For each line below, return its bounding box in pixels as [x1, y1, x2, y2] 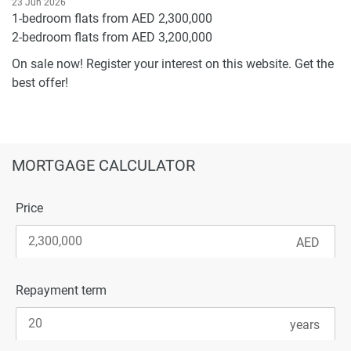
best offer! [12, 74, 68, 90]
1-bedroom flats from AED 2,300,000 [12, 10, 212, 26]
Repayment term [16, 282, 107, 298]
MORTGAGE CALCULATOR [12, 155, 195, 175]
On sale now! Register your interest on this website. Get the [12, 56, 334, 71]
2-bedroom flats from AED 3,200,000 [12, 29, 212, 45]
